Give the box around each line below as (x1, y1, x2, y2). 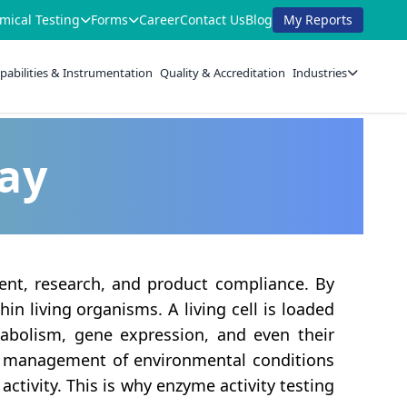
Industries (293, 64, 348, 81)
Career (139, 11, 180, 28)
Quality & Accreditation (160, 64, 286, 81)
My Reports (283, 11, 352, 28)
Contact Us (180, 11, 245, 28)
